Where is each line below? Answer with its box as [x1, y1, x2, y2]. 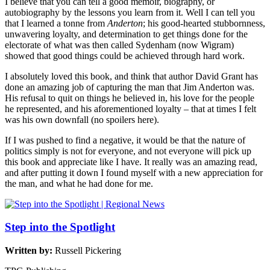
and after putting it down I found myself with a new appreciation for [5, 167, 263, 178]
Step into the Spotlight [5, 221, 115, 234]
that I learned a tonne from [5, 17, 107, 28]
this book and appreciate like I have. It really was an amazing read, [5, 156, 257, 167]
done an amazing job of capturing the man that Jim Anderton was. [5, 81, 254, 92]
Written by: [5, 245, 55, 256]
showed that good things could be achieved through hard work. [5, 50, 245, 61]
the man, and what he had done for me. [5, 178, 153, 189]
